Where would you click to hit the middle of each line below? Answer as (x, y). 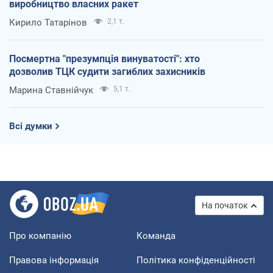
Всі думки (31, 126)
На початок (225, 206)
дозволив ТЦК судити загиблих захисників (107, 72)
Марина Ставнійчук (51, 90)
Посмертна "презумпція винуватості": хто (105, 59)
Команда (156, 236)
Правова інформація (54, 261)
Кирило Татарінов (48, 23)
